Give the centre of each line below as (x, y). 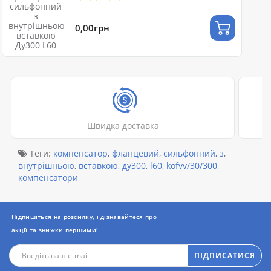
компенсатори (48, 178)
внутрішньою (46, 165)
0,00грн (92, 28)
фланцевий (135, 153)
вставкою (98, 165)
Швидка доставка (123, 126)
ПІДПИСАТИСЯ (225, 255)
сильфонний (189, 153)
